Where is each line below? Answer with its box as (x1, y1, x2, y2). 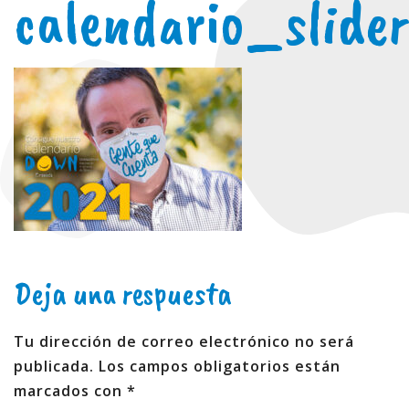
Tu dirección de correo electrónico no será (14, 331, 354, 351)
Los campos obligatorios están (99, 356, 341, 376)
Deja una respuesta (14, 273, 232, 314)
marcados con (14, 381, 127, 401)
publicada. (14, 356, 94, 376)
